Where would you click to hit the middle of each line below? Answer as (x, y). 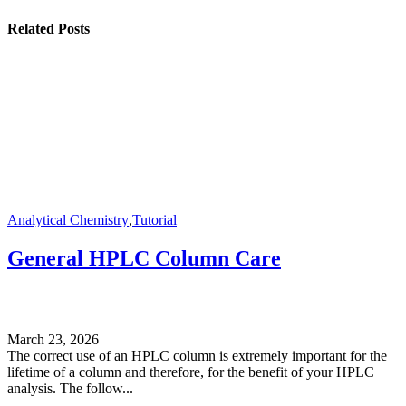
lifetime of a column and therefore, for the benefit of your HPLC (191, 372)
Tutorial (155, 219)
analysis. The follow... (70, 388)
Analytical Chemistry (68, 219)
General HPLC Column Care (144, 258)
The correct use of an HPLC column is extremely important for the (197, 355)
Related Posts (48, 28)
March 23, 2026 (53, 339)
